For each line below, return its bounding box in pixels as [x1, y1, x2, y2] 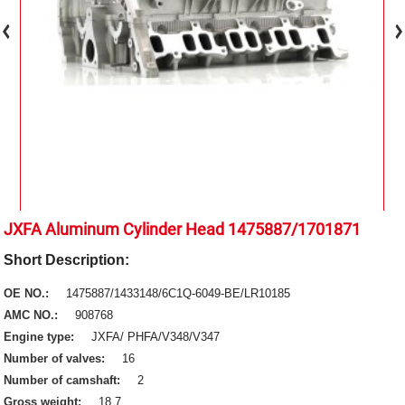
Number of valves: [4, 352, 109, 366]
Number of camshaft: [4, 373, 125, 388]
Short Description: [4, 252, 130, 268]
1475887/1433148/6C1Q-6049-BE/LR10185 [66, 287, 291, 301]
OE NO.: [4, 287, 53, 301]
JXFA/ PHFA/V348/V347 [91, 330, 221, 344]
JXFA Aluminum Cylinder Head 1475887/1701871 [4, 220, 362, 240]
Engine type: [4, 330, 79, 344]
